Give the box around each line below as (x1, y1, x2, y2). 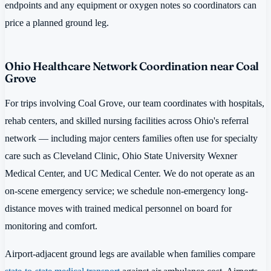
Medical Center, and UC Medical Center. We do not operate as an (5, 168, 255, 180)
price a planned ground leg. (5, 16, 109, 28)
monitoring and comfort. (5, 220, 97, 232)
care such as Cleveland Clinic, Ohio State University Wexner (5, 150, 237, 162)
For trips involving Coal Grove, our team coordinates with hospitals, (5, 97, 264, 109)
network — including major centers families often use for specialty (5, 132, 258, 145)
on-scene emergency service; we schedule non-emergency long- (5, 185, 248, 197)
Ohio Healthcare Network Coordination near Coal (5, 59, 259, 73)
